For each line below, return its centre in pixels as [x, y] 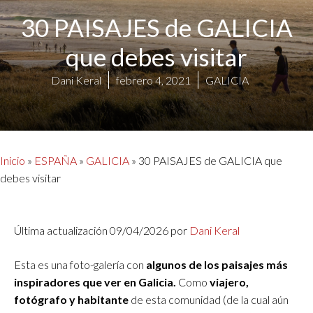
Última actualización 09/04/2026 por [102, 230]
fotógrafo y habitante [72, 299]
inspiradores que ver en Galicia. [95, 282]
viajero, [229, 282]
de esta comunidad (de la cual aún [210, 299]
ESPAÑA [56, 160]
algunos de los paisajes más [217, 264]
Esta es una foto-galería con [80, 264]
